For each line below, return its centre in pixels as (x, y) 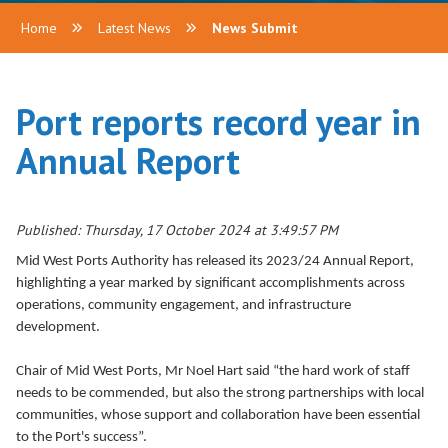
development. (58, 327)
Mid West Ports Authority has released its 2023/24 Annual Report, (215, 261)
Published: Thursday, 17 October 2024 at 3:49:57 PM (177, 230)
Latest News (134, 28)
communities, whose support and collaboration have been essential (218, 415)
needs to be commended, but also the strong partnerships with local (220, 393)
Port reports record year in (218, 121)
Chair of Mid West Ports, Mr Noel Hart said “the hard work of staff (213, 371)
